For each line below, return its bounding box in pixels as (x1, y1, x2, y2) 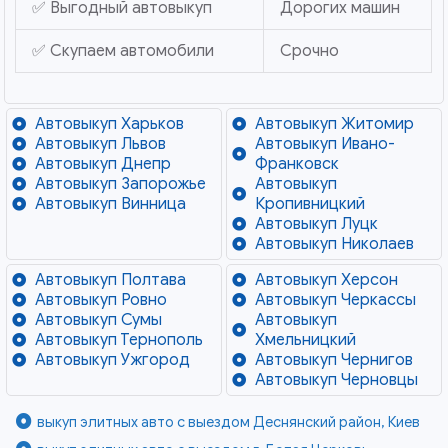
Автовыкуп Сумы (34, 310, 162, 331)
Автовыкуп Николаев (254, 234, 414, 255)
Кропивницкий (254, 194, 365, 215)
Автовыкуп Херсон (254, 270, 398, 291)
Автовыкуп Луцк (254, 214, 378, 235)
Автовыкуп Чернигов (254, 350, 413, 371)
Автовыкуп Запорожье (34, 174, 206, 195)
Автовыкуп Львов (34, 134, 166, 155)
